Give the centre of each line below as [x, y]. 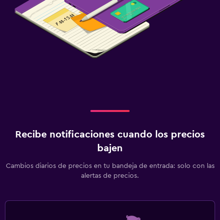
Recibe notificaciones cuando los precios [110, 134]
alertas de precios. [110, 176]
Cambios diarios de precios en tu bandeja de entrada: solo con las [110, 166]
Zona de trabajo [34, 13]
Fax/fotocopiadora [39, 28]
